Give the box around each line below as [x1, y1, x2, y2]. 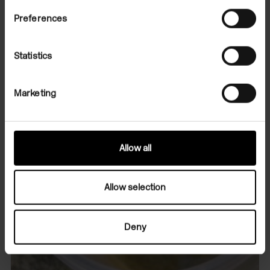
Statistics [14, 50, 52, 61]
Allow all [119, 142, 151, 154]
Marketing [14, 87, 56, 99]
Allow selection [104, 181, 166, 193]
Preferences [14, 13, 67, 24]
